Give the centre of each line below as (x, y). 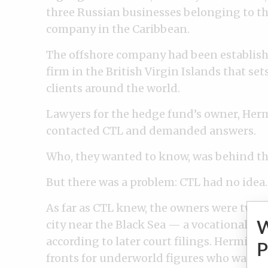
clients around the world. (113, 88)
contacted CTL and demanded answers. (151, 130)
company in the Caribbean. (118, 29)
